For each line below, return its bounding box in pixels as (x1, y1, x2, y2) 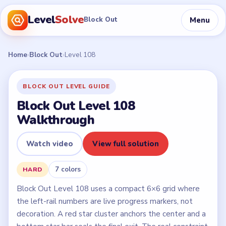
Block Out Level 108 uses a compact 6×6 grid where (17, 183, 200, 194)
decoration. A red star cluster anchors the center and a (17, 208, 206, 219)
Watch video (26, 138, 74, 149)
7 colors (54, 164, 81, 174)
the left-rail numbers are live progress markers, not (17, 196, 193, 206)
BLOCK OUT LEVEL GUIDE (23, 82, 110, 90)
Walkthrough (17, 111, 94, 129)
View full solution (92, 138, 159, 149)
